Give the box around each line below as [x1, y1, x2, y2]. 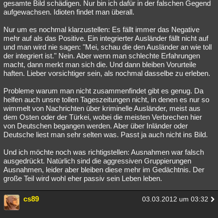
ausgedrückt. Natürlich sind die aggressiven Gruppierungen [3, 157, 191, 165]
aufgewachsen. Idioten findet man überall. [3, 8, 134, 16]
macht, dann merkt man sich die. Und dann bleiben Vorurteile [3, 60, 196, 69]
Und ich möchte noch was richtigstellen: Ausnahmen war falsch [3, 148, 204, 156]
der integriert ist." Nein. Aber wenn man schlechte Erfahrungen [3, 52, 200, 60]
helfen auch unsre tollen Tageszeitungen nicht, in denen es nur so [3, 95, 209, 104]
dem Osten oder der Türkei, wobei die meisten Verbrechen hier [3, 113, 202, 121]
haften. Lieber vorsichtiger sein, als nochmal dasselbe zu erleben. [3, 69, 210, 77]
